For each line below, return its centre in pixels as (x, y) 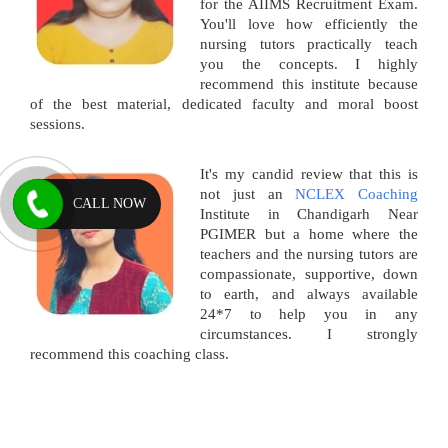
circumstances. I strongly (309, 333)
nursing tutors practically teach (309, 43)
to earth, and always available (309, 293)
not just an (248, 193)
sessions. (57, 123)
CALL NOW (110, 204)
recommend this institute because (309, 83)
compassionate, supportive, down (309, 273)
